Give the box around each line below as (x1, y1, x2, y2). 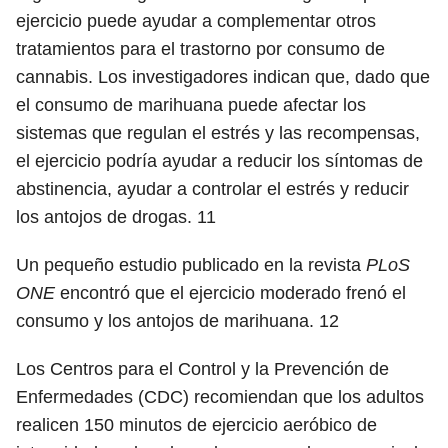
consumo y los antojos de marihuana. (16, 311, 319, 331)
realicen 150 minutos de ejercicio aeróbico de (16, 415, 377, 435)
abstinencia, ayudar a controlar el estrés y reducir (16, 179, 409, 199)
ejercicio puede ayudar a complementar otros (16, 11, 376, 31)
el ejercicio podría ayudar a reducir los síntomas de (16, 151, 423, 171)
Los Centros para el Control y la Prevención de (16, 359, 389, 379)
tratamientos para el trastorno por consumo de (16, 39, 385, 59)
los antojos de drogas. (16, 207, 197, 227)
